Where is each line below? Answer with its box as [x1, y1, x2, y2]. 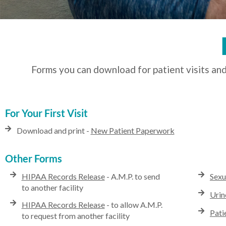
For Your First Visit [5, 107, 88, 120]
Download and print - [16, 126, 91, 136]
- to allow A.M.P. [104, 200, 162, 210]
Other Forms [5, 152, 62, 165]
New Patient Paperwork [90, 126, 175, 136]
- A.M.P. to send [104, 172, 160, 182]
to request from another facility [21, 211, 130, 221]
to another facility [21, 183, 83, 193]
